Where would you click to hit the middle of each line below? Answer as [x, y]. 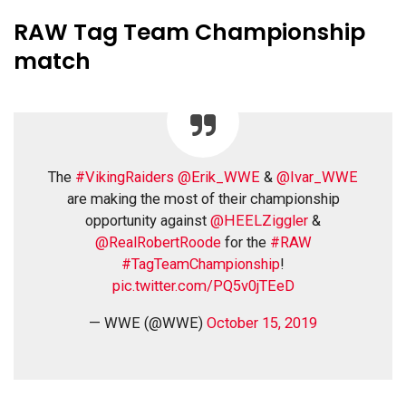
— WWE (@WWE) [148, 324]
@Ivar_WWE [317, 178]
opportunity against [148, 221]
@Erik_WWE [219, 178]
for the [245, 243]
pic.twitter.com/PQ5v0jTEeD [203, 286]
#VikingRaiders [125, 178]
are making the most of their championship [203, 199]
